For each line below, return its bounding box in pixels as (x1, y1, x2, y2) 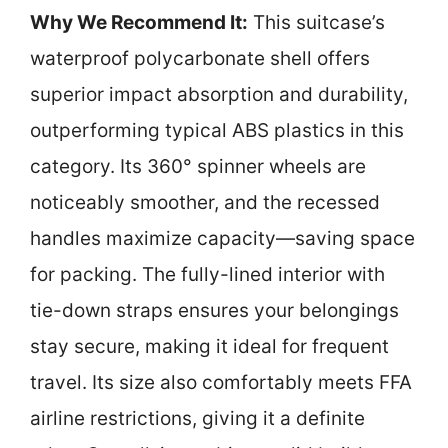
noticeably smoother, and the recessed (30, 191, 380, 214)
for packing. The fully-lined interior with (30, 263, 385, 286)
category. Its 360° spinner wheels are (30, 155, 366, 178)
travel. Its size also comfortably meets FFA (30, 371, 412, 394)
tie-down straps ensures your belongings (30, 299, 399, 322)
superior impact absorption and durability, (30, 83, 408, 106)
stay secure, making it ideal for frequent (30, 335, 389, 358)
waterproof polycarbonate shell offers (30, 47, 370, 70)
